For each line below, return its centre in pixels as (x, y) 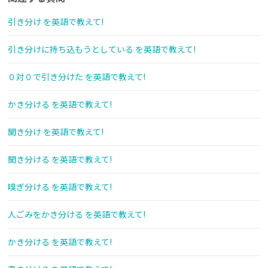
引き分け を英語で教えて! (56, 22)
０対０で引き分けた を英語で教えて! (77, 77)
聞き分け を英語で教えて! (56, 132)
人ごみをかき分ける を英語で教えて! (77, 214)
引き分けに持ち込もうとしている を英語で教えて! (102, 49)
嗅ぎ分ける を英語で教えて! (60, 187)
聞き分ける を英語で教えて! (60, 159)
